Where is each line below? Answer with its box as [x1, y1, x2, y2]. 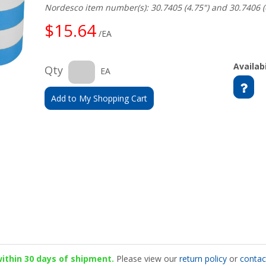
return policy [179, 252, 227, 264]
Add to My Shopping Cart [51, 93, 148, 104]
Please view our [113, 252, 179, 264]
